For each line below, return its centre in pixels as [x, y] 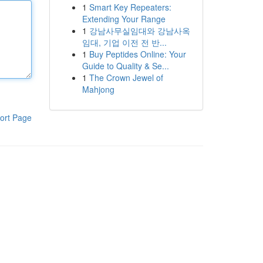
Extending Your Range [124, 19]
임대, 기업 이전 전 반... [124, 42]
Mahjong [98, 89]
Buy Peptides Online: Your [137, 54]
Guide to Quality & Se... [125, 66]
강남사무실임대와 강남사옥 [139, 31]
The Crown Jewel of [126, 77]
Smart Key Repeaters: [130, 7]
